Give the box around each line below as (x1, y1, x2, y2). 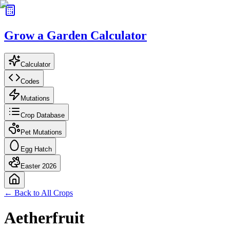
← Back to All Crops (4, 188, 73, 197)
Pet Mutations (21, 128, 62, 136)
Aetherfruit (4, 208, 85, 227)
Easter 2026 (21, 162, 56, 170)
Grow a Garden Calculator (4, 28, 147, 42)
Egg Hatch (21, 145, 52, 153)
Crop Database (21, 111, 65, 119)
